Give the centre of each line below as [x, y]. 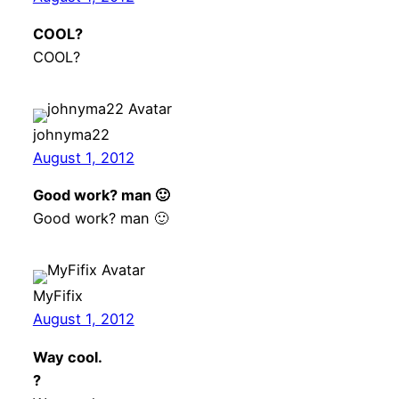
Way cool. [67, 357]
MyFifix [57, 296]
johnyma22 [71, 135]
